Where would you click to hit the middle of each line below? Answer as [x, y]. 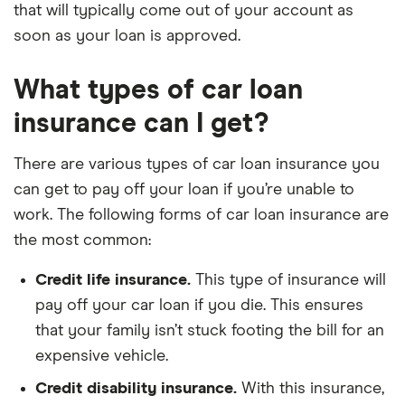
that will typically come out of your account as [184, 11]
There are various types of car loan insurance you [197, 165]
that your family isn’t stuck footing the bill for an [210, 331]
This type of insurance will [288, 280]
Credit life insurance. [113, 280]
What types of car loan [158, 90]
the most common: [82, 240]
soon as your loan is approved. [127, 36]
